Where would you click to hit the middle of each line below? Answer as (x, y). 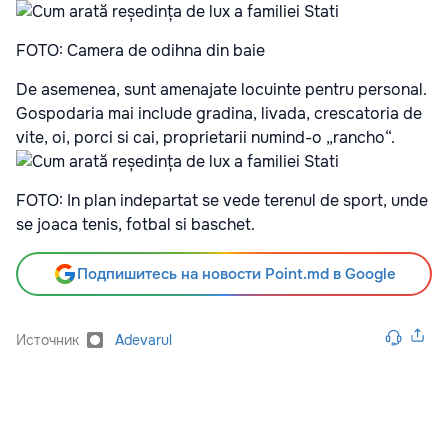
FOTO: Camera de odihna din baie (140, 50)
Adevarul (143, 339)
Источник (47, 339)
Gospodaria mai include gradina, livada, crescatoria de (219, 113)
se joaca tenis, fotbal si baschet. (135, 224)
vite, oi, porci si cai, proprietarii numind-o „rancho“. (207, 137)
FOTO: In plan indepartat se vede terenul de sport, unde (222, 200)
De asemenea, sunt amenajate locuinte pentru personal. (221, 89)
